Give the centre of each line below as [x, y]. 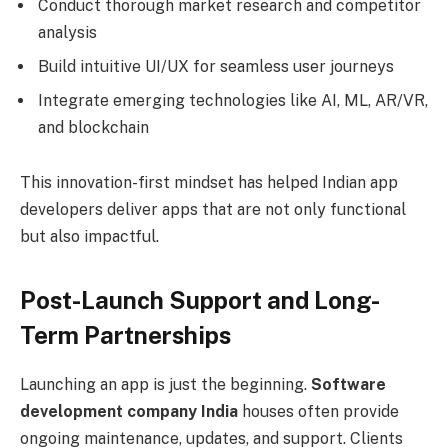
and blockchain [93, 127]
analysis [67, 32]
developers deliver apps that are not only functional [213, 210]
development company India [129, 411]
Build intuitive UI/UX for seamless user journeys [216, 66]
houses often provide [318, 411]
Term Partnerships [125, 334]
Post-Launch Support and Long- [200, 299]
